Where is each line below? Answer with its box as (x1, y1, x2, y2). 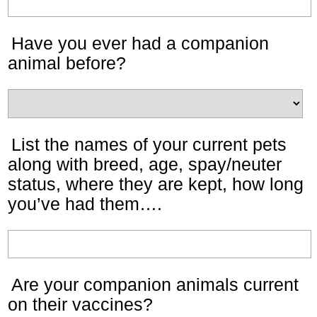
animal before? (8, 53, 126, 73)
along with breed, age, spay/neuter (8, 154, 282, 174)
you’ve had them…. (8, 194, 162, 214)
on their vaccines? (8, 294, 153, 314)
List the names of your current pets (11, 134, 287, 154)
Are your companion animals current (11, 275, 299, 294)
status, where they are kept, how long (8, 174, 304, 194)
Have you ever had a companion (11, 33, 269, 53)
